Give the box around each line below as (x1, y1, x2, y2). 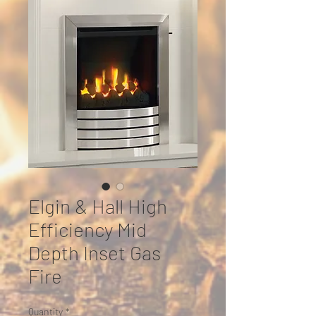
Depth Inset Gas (28, 241, 161, 265)
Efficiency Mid (28, 217, 147, 241)
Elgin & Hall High (28, 194, 167, 218)
